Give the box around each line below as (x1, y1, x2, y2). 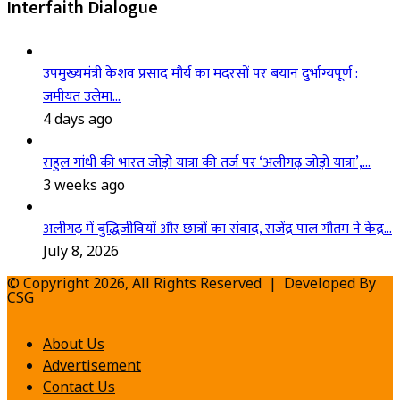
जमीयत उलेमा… (43, 85, 121, 110)
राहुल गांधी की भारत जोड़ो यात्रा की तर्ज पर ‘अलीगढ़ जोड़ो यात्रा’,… (43, 151, 371, 176)
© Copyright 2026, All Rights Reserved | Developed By (7, 273, 376, 294)
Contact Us (43, 377, 115, 397)
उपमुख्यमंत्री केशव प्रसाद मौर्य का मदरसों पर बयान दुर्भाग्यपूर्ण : (43, 62, 358, 87)
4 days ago (43, 109, 112, 129)
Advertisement (43, 355, 141, 376)
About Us (43, 334, 104, 354)
